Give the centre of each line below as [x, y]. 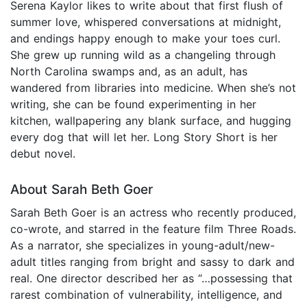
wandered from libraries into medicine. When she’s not [153, 87]
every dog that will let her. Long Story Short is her [144, 137]
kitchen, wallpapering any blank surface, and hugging [151, 120]
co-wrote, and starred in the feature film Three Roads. [153, 229]
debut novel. [43, 153]
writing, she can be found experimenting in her [133, 104]
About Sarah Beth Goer [82, 189]
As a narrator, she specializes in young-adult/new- [143, 245]
